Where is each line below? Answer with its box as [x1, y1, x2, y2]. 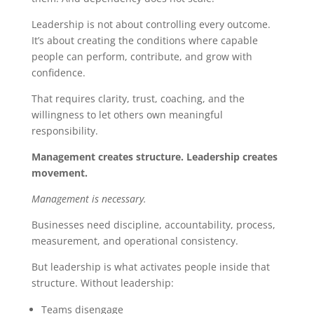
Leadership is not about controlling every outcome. [31, 18, 271, 31]
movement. [31, 166, 88, 179]
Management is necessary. [31, 192, 146, 205]
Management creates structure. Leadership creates [31, 150, 278, 163]
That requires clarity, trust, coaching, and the [31, 92, 245, 105]
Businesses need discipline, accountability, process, [31, 218, 275, 231]
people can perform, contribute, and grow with [31, 50, 252, 63]
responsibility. [31, 124, 98, 137]
